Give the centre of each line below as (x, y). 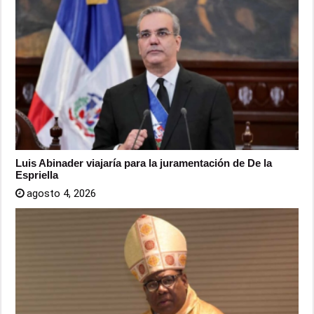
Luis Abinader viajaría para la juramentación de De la (144, 163)
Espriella (37, 175)
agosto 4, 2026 (62, 193)
